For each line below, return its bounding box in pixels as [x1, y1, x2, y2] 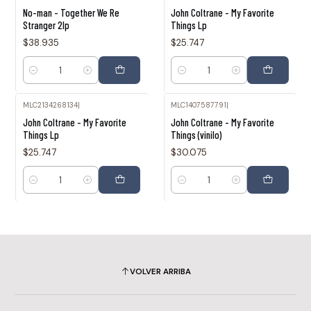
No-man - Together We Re [22, 6, 119, 19]
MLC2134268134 [22, 100, 78, 110]
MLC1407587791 [171, 100, 226, 110]
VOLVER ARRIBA [129, 267, 191, 278]
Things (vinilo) [171, 128, 221, 141]
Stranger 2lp [22, 19, 69, 32]
